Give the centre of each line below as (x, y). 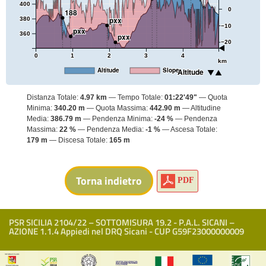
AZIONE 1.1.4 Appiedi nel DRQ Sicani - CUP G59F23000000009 (126, 231)
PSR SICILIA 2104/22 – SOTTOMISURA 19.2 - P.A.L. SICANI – (122, 222)
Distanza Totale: (53, 98)
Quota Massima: (123, 108)
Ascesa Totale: (194, 130)
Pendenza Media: (116, 130)
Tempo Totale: (141, 98)
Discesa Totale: (84, 140)
